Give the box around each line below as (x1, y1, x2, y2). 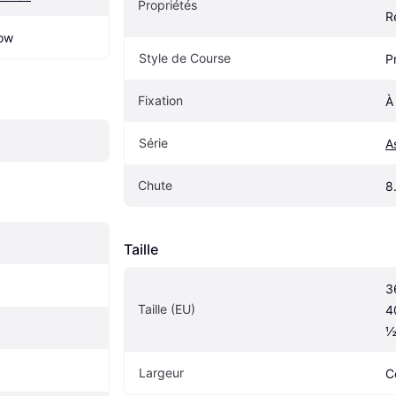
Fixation (138, 93, 183, 109)
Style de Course (139, 50, 231, 66)
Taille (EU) (138, 301, 195, 317)
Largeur (139, 365, 184, 381)
